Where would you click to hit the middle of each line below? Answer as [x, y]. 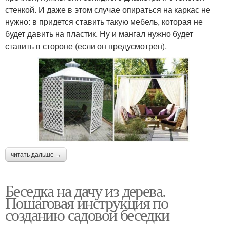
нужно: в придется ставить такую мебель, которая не [104, 21]
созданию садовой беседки [87, 214]
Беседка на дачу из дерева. [85, 190]
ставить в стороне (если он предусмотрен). [86, 46]
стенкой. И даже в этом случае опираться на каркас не [108, 9]
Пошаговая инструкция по [87, 202]
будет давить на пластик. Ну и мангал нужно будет [99, 33]
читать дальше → [36, 154]
